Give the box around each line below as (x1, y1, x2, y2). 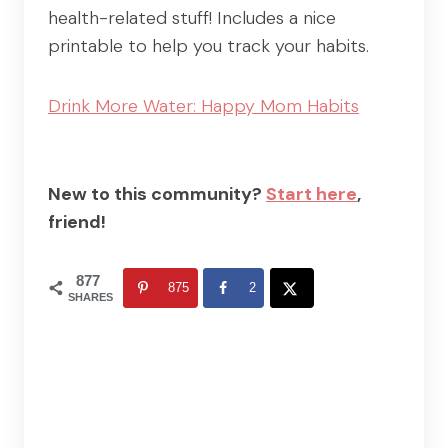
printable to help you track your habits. (48, 33, 369, 58)
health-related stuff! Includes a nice (48, 5, 336, 30)
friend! (48, 209, 106, 234)
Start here (266, 181, 357, 206)
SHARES (68, 290, 113, 303)
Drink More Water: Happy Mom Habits (48, 93, 359, 118)
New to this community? (48, 181, 266, 206)
